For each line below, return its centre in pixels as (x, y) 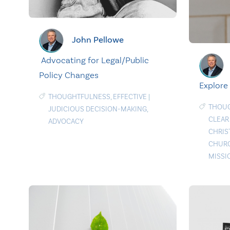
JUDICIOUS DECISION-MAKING (98, 109)
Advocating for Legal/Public (94, 60)
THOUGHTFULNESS (79, 97)
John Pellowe (98, 40)
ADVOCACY (66, 122)
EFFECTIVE (130, 97)
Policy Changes (69, 75)
